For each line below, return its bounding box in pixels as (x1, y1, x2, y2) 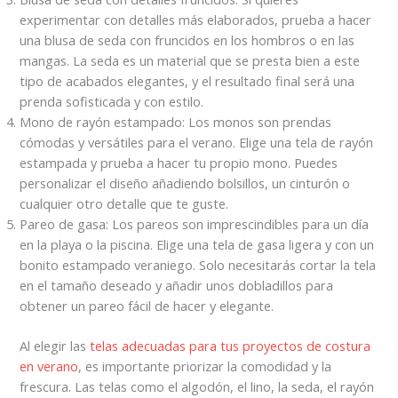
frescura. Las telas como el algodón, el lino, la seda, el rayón (20, 378, 375, 395)
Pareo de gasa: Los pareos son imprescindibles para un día (20, 215, 370, 234)
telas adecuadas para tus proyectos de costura (90, 337, 371, 354)
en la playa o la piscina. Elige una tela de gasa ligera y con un (20, 235, 375, 254)
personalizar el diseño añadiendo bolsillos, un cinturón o (20, 174, 351, 193)
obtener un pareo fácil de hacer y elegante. (20, 297, 275, 315)
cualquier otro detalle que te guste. (20, 195, 229, 213)
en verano (20, 357, 79, 375)
